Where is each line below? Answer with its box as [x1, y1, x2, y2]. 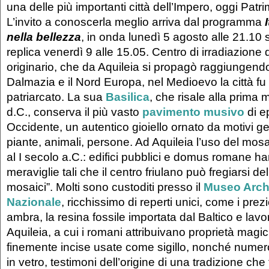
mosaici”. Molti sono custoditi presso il [7, 180, 204, 194]
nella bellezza [7, 30, 81, 44]
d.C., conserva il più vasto [7, 105, 142, 119]
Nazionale [7, 195, 61, 209]
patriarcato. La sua [7, 90, 106, 104]
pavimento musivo [142, 105, 244, 119]
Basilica [106, 90, 150, 104]
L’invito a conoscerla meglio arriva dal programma [7, 15, 265, 29]
